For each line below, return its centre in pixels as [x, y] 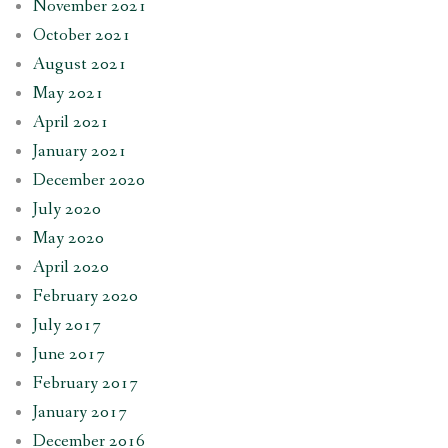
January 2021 [79, 151]
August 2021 [79, 64]
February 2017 [85, 383]
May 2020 [68, 238]
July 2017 [66, 325]
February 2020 [85, 296]
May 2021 [68, 93]
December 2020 [88, 180]
